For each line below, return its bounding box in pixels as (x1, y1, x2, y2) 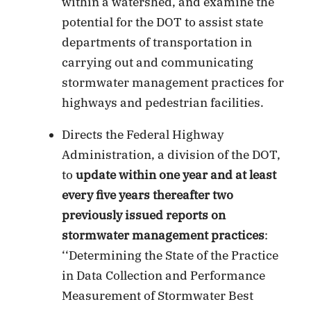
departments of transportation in (62, 34, 253, 50)
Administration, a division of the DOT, (62, 146, 281, 162)
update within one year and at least (76, 167, 277, 183)
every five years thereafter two (62, 187, 234, 203)
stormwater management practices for (62, 74, 285, 90)
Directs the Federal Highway (62, 126, 224, 142)
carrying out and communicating (62, 54, 254, 70)
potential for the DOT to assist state (62, 14, 264, 30)
